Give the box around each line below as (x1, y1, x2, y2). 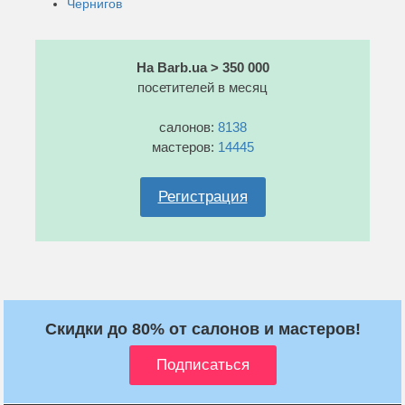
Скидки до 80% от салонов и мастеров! (44, 319, 361, 338)
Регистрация (157, 187, 248, 205)
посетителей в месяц (137, 79, 268, 95)
